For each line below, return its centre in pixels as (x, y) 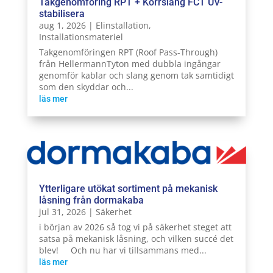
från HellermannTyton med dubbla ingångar (129, 63)
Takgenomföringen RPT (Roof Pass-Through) (128, 52)
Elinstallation (122, 25)
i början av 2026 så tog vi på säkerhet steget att (135, 227)
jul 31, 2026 (62, 211)
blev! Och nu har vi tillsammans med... (122, 250)
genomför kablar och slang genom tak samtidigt (136, 75)
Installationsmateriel (81, 37)
